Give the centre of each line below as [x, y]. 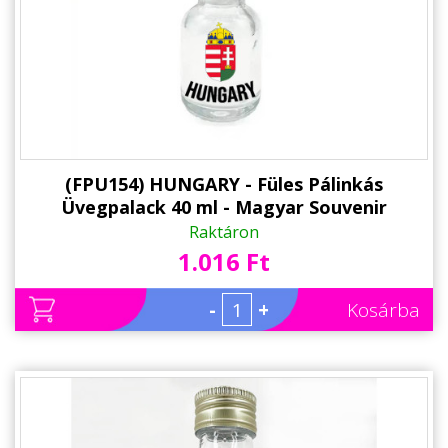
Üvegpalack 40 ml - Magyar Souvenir [224, 207]
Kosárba [383, 310]
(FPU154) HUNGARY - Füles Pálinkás [224, 184]
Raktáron [224, 232]
